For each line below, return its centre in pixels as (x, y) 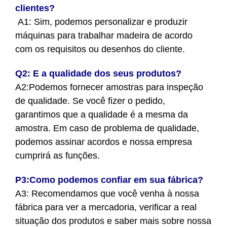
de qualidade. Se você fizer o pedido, (90, 101)
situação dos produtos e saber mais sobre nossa (113, 221)
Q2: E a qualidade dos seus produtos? (98, 73)
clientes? (35, 8)
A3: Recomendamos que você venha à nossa (107, 193)
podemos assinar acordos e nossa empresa (104, 142)
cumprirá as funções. (58, 155)
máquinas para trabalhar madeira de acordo (104, 35)
